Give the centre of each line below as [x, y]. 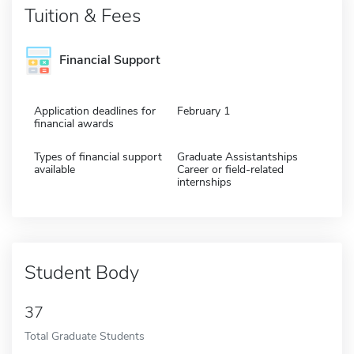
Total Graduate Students [85, 335]
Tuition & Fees [83, 15]
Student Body [82, 272]
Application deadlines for [95, 111]
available [55, 169]
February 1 [203, 111]
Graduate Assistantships [237, 156]
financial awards [74, 123]
